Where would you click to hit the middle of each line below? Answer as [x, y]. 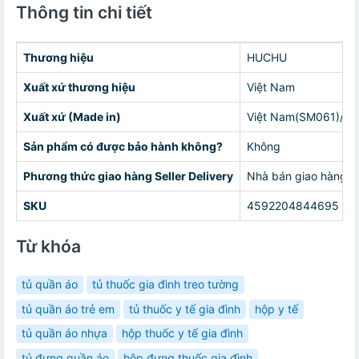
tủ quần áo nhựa [65, 333]
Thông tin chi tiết [84, 12]
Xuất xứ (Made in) [72, 116]
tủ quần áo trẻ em [68, 309]
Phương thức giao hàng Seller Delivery [128, 175]
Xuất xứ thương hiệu [79, 87]
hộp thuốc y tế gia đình [182, 333]
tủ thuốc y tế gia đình [185, 309]
